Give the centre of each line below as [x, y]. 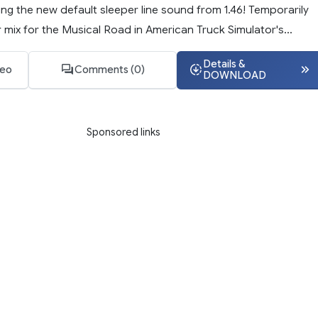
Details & [224, 64]
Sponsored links [123, 132]
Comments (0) [109, 70]
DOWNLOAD [234, 76]
